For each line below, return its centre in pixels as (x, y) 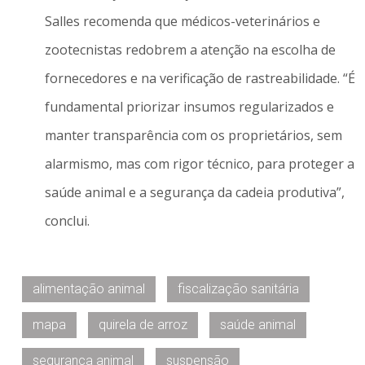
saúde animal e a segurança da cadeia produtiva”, (194, 192)
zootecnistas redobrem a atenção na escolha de (190, 49)
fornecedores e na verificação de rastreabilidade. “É (200, 78)
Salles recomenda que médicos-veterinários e (182, 21)
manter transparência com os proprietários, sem (193, 135)
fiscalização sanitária (238, 289)
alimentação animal (89, 289)
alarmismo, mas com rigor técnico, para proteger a (199, 163)
